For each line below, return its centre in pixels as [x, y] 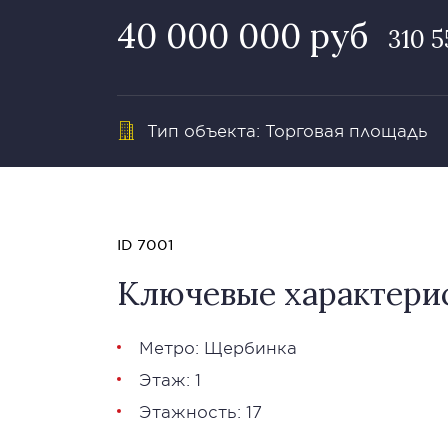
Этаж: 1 [170, 379]
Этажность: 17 [200, 411]
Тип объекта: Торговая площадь [287, 130]
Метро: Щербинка [218, 347]
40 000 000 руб [242, 35]
